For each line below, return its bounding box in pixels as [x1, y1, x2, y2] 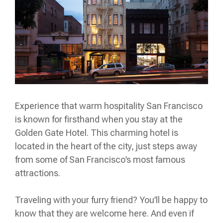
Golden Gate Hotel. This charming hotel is [15, 127, 178, 138]
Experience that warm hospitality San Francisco [15, 100, 203, 111]
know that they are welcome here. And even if [15, 208, 194, 219]
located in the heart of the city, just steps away [15, 140, 197, 151]
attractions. [15, 167, 60, 178]
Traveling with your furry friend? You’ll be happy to [15, 194, 208, 205]
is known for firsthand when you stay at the [15, 113, 183, 124]
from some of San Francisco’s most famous [15, 154, 185, 165]
